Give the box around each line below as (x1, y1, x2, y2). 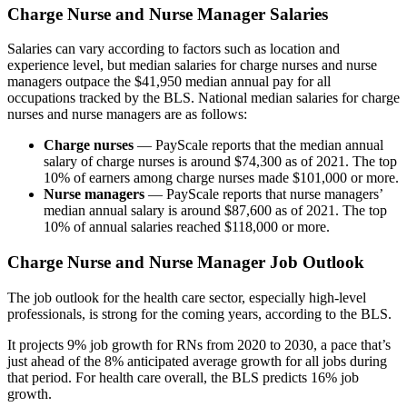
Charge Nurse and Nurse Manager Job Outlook (7, 253, 364, 273)
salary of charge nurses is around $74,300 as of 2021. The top (44, 154, 397, 170)
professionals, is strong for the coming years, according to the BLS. (7, 305, 392, 322)
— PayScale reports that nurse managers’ (144, 186, 382, 203)
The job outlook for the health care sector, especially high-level (7, 289, 366, 305)
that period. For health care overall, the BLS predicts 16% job (7, 369, 359, 385)
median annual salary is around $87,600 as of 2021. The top (44, 203, 387, 219)
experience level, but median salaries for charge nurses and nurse (7, 57, 377, 74)
